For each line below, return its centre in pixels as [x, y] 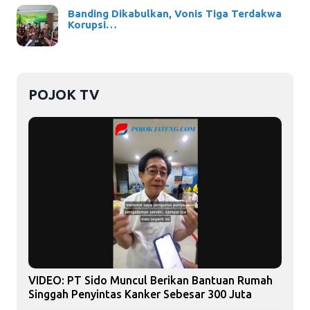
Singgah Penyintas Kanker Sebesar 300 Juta [140, 294]
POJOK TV [64, 94]
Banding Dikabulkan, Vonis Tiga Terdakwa [174, 14]
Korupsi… [92, 25]
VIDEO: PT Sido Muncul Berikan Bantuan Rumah [151, 281]
